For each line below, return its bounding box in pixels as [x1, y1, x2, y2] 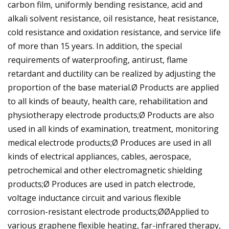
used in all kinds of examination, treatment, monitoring [8, 123, 219, 134]
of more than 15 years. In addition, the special [8, 40, 182, 52]
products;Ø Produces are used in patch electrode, [8, 178, 195, 190]
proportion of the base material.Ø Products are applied [8, 81, 219, 93]
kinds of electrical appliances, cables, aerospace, [8, 150, 191, 162]
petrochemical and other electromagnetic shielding [8, 164, 202, 176]
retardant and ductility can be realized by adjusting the [8, 67, 216, 79]
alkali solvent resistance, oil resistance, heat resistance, [8, 12, 219, 24]
